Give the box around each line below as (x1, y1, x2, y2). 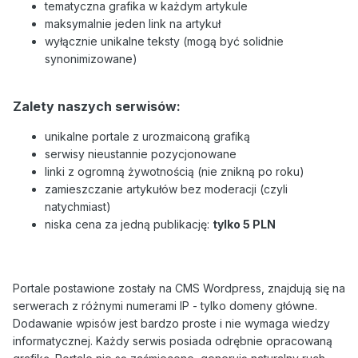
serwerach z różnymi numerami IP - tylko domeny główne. (13, 299, 317, 313)
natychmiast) (45, 200, 111, 214)
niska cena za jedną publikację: (45, 217, 209, 232)
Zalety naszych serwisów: (13, 98, 181, 115)
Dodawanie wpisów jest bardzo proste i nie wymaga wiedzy (13, 316, 330, 331)
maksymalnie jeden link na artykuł (45, 17, 221, 31)
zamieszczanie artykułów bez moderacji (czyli (45, 182, 288, 197)
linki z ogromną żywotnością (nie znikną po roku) (45, 165, 304, 179)
